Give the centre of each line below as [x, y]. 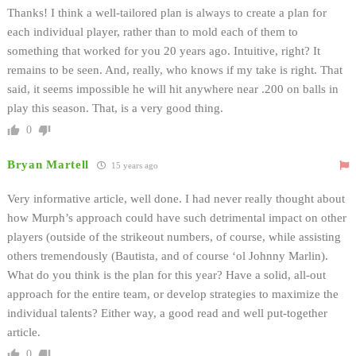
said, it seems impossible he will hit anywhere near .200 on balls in [173, 89]
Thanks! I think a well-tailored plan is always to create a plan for [167, 12]
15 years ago [134, 165]
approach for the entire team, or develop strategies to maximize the [173, 294]
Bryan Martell [48, 164]
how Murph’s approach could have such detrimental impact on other [177, 217]
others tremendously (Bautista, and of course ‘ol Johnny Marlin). [168, 255]
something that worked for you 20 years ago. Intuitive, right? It [164, 50]
